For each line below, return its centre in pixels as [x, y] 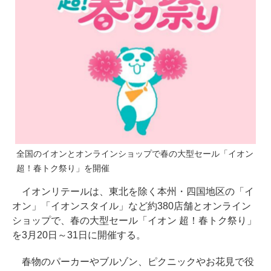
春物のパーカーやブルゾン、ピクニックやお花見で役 [133, 261]
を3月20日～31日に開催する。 [79, 235]
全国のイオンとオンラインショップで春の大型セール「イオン [135, 153]
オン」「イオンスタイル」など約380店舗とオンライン [132, 206]
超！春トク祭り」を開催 [63, 168]
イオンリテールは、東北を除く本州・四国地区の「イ [133, 191]
